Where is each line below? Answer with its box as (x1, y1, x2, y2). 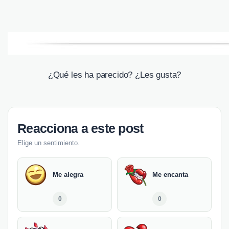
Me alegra (53, 171, 83, 179)
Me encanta (152, 171, 188, 179)
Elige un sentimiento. (17, 139, 80, 147)
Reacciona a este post (17, 121, 144, 136)
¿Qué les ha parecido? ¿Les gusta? (48, 70, 181, 80)
